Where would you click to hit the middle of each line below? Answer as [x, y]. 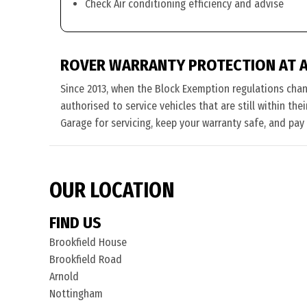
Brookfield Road [86, 259]
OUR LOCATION [112, 191]
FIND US [75, 223]
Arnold [64, 277]
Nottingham [76, 294]
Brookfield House [88, 242]
